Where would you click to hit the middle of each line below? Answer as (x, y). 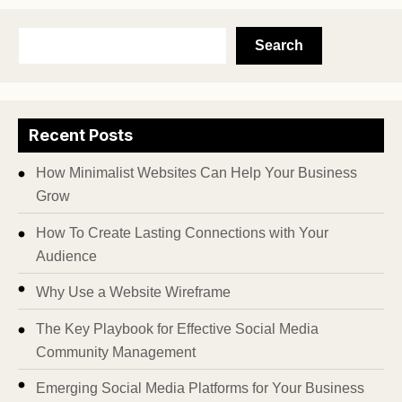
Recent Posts (81, 135)
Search (279, 46)
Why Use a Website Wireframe (133, 293)
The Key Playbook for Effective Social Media (177, 328)
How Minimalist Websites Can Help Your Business (197, 173)
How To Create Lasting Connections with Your (182, 232)
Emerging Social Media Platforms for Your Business (200, 389)
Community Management (116, 352)
